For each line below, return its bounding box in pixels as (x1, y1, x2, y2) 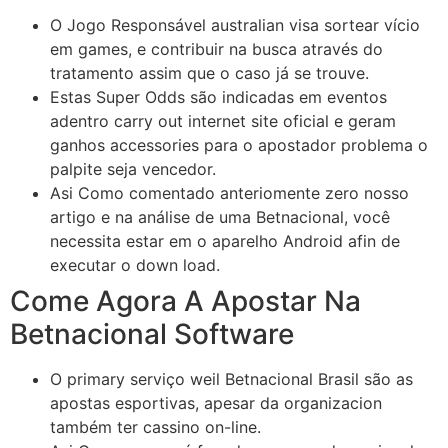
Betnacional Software (10, 316, 294, 351)
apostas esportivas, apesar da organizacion (50, 392, 382, 413)
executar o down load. (50, 254, 220, 275)
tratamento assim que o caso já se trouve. (50, 62, 369, 83)
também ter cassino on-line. (50, 416, 261, 437)
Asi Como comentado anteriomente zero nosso (50, 182, 409, 203)
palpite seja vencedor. (50, 158, 216, 179)
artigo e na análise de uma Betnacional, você (50, 206, 390, 227)
